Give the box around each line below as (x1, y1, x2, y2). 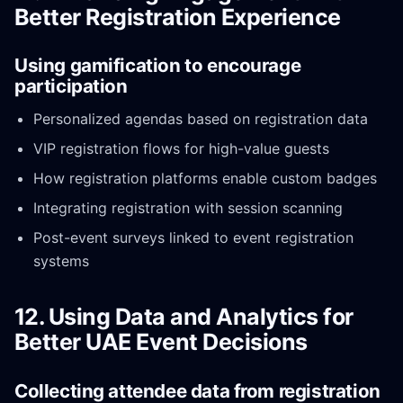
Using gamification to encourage (14, 54, 301, 77)
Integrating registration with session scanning (32, 199, 343, 218)
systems (32, 252, 89, 271)
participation (14, 75, 128, 98)
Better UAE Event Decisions (14, 328, 308, 356)
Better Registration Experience (14, 3, 341, 31)
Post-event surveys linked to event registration (32, 228, 354, 247)
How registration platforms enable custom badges (32, 168, 377, 187)
